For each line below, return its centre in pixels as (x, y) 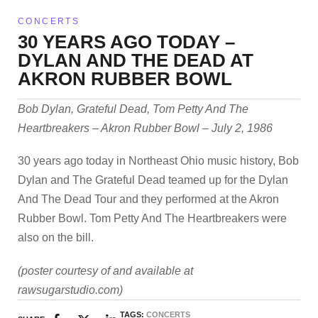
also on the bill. (56, 238)
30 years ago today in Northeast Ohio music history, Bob (158, 161)
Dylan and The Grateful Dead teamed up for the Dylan (153, 180)
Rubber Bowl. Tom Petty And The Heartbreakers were (152, 219)
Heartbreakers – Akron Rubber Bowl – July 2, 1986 (145, 128)
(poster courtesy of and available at (105, 270)
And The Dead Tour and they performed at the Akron (148, 199)
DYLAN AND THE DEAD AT (136, 61)
